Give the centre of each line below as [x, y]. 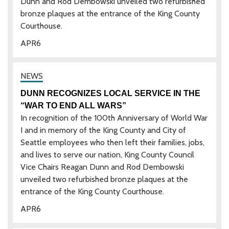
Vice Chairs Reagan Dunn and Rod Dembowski [102, 167]
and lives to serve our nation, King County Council [107, 154]
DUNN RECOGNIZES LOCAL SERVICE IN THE [110, 93]
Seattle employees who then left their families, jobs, [112, 142]
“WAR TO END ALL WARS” [73, 105]
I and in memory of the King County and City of [103, 130]
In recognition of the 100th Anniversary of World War [114, 118]
